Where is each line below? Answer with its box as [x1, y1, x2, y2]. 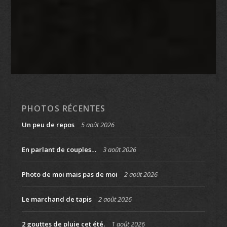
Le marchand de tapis [21, 194, 92, 204]
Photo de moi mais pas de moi [21, 169, 118, 179]
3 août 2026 [102, 144, 136, 154]
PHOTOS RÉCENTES [21, 102, 106, 114]
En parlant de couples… [21, 144, 96, 154]
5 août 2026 [81, 120, 115, 129]
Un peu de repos [21, 120, 74, 129]
